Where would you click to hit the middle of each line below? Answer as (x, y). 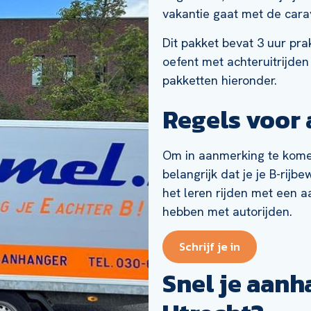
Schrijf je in (210, 247)
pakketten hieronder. (220, 80)
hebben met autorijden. (227, 211)
